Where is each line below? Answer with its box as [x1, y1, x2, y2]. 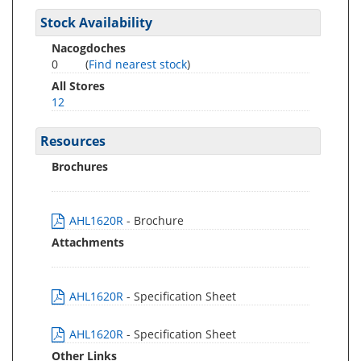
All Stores [52, 78, 105, 93]
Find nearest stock [89, 56, 187, 72]
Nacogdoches [52, 40, 126, 56]
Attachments [52, 234, 124, 250]
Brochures [52, 159, 108, 174]
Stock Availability [40, 14, 152, 31]
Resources [40, 132, 106, 150]
